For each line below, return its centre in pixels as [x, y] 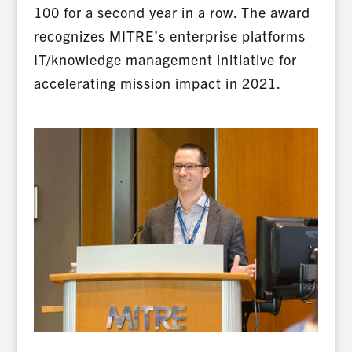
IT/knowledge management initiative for [165, 59]
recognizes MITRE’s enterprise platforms [169, 35]
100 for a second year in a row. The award [172, 12]
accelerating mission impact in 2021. [157, 82]
